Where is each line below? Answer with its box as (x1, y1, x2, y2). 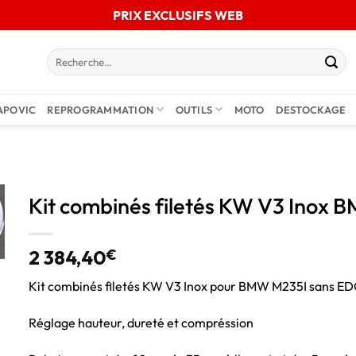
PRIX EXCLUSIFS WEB (113, 6, 243, 23)
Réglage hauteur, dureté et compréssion (28, 314, 253, 331)
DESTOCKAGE (275, 103, 346, 116)
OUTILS (175, 103, 213, 116)
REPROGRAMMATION (47, 103, 154, 116)
